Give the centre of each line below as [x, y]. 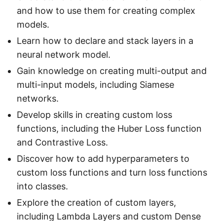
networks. [38, 98]
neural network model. [64, 54]
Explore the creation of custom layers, [96, 202]
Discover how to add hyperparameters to [103, 158]
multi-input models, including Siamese [95, 84]
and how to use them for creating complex [106, 10]
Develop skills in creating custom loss [94, 114]
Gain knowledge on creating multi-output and [112, 71]
